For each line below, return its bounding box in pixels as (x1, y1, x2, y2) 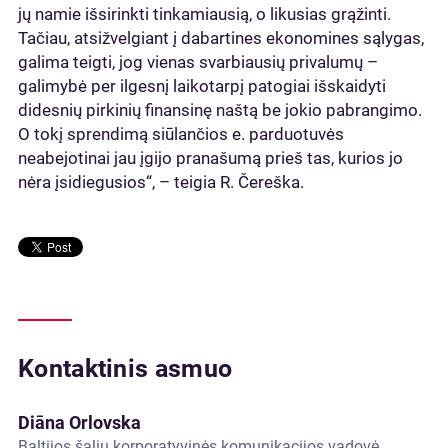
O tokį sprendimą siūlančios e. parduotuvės (18, 124, 344, 144)
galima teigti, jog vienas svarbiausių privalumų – (18, 52, 378, 72)
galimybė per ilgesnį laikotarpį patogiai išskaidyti (18, 76, 386, 96)
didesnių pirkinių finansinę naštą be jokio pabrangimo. (18, 100, 422, 120)
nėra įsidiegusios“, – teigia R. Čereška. (18, 172, 304, 192)
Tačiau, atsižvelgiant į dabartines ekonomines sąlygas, (18, 28, 424, 48)
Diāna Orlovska (18, 412, 141, 433)
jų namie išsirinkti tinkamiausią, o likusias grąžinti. (18, 4, 391, 24)
